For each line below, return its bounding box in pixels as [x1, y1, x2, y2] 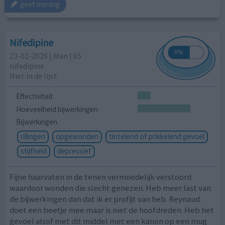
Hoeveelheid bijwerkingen [16, 104, 98, 114]
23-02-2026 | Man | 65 [10, 51, 82, 61]
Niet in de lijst [10, 71, 58, 81]
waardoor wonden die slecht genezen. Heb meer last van [10, 182, 211, 193]
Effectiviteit [16, 91, 53, 101]
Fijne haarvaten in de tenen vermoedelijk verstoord [10, 171, 192, 182]
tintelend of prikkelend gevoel [108, 132, 204, 142]
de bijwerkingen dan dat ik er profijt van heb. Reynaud [10, 193, 200, 204]
